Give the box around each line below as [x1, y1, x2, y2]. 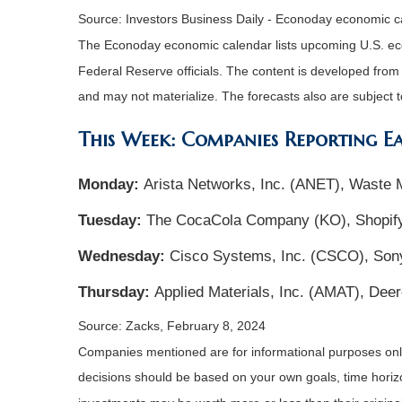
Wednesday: [78, 248, 170, 266]
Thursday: [78, 284, 150, 301]
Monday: [78, 176, 144, 194]
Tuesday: [78, 212, 146, 230]
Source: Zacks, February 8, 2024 [78, 319, 266, 334]
